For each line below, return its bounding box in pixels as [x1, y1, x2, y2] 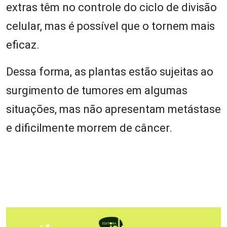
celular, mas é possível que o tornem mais [6, 19, 215, 32]
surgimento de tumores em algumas [6, 84, 187, 97]
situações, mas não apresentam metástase [6, 102, 221, 116]
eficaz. [6, 38, 40, 51]
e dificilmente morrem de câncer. [6, 121, 172, 134]
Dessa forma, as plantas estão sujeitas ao [6, 65, 213, 78]
